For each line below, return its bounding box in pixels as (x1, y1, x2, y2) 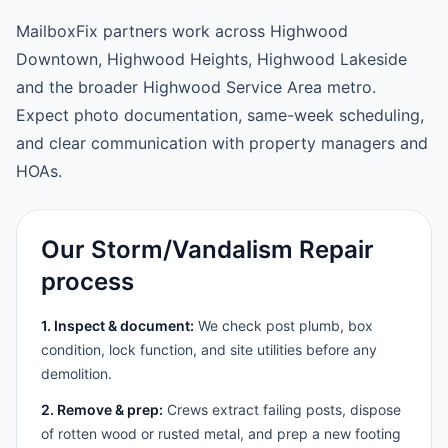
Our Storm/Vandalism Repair (41, 235, 374, 264)
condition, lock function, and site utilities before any (41, 341, 377, 358)
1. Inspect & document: (41, 317, 194, 334)
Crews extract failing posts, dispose (163, 401, 401, 418)
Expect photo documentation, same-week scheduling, (16, 105, 424, 125)
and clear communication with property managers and (16, 133, 428, 153)
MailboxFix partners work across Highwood (16, 21, 348, 41)
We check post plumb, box (194, 317, 373, 334)
